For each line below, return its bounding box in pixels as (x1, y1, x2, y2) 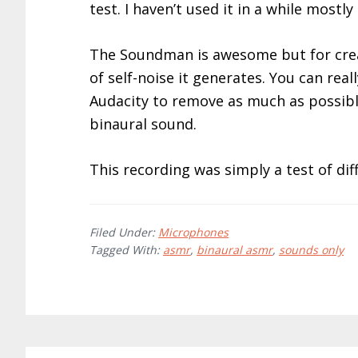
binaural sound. (89, 114, 197, 133)
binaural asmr (197, 242, 272, 257)
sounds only (279, 242, 344, 257)
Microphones (158, 225, 229, 240)
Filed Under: (89, 225, 158, 240)
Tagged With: (89, 242, 163, 257)
